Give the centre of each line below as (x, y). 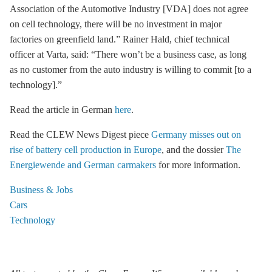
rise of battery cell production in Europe (86, 150)
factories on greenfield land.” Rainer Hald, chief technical (120, 39)
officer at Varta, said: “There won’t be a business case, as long (128, 54)
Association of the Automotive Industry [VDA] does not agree (129, 9)
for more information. (198, 165)
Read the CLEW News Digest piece (80, 134)
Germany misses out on (196, 134)
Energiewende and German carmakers (83, 165)
